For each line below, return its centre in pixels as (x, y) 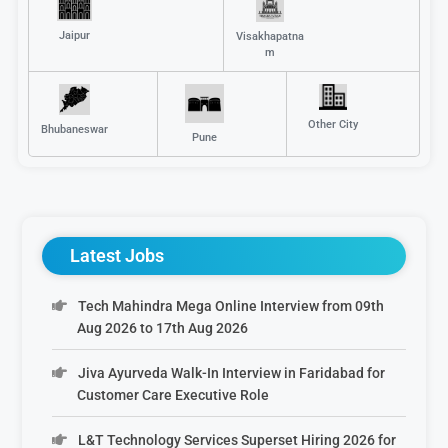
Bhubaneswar (75, 129)
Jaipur (75, 36)
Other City (332, 124)
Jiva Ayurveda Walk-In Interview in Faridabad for (231, 372)
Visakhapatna (269, 36)
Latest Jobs (117, 255)
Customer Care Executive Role (173, 394)
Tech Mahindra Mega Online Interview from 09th (230, 305)
